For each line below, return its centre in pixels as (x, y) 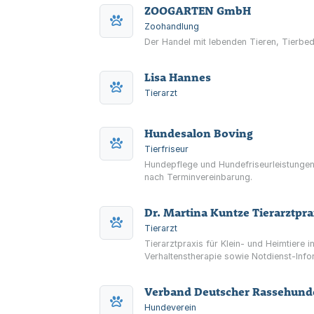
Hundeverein (170, 307)
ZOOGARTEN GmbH (198, 11)
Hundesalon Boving (199, 133)
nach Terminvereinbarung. (198, 177)
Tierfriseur (166, 149)
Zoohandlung (172, 26)
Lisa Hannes (178, 77)
